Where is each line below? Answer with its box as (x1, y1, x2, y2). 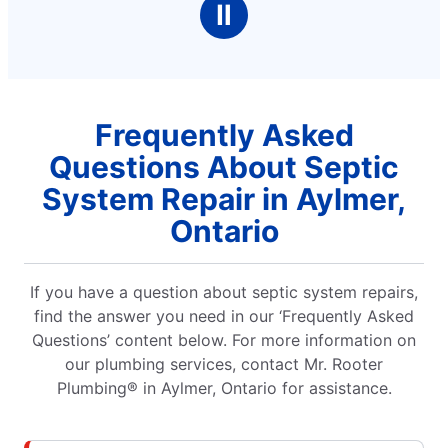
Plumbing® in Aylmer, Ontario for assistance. (56, 378, 392, 398)
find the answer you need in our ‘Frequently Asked (34, 306, 414, 326)
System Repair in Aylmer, (42, 181, 406, 217)
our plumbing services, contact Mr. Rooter (65, 354, 383, 374)
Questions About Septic (49, 149, 399, 185)
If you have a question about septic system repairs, (30, 282, 418, 302)
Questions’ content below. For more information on (32, 330, 416, 350)
